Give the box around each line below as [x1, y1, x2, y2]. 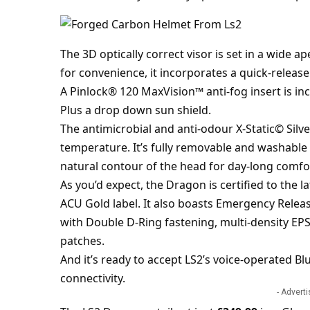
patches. [60, 233, 104, 249]
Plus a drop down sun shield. [60, 102, 211, 118]
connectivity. [60, 271, 125, 286]
